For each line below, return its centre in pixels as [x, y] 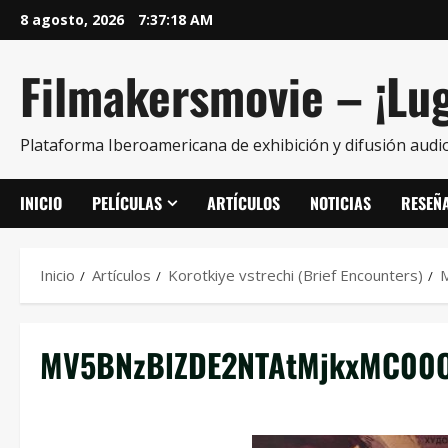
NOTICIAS [340, 203]
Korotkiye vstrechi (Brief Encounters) [295, 275]
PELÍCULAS [127, 203]
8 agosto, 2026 [74, 19]
